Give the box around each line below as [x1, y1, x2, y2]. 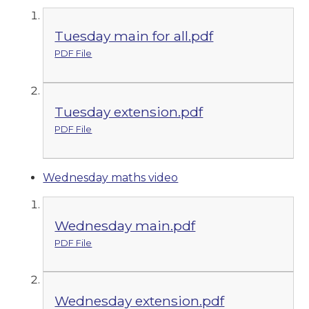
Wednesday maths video [43, 170, 179, 184]
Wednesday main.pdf [54, 217, 196, 234]
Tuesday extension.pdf [54, 103, 203, 121]
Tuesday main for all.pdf [54, 28, 214, 45]
